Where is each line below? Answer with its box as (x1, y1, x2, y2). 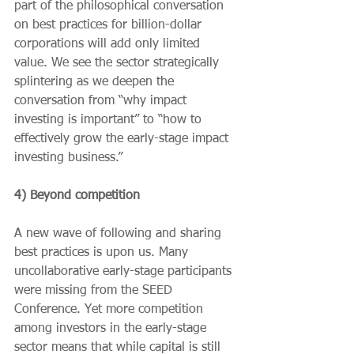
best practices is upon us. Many (14, 246, 192, 259)
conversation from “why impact (14, 94, 190, 107)
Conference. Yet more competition (14, 303, 207, 316)
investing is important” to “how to (14, 113, 205, 126)
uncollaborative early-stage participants (14, 265, 235, 278)
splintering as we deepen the (14, 75, 178, 88)
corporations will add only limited (14, 37, 204, 51)
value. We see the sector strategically (14, 56, 223, 70)
